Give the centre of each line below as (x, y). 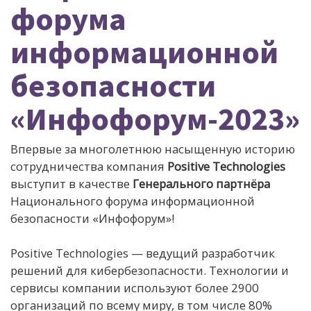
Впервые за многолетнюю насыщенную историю (153, 149)
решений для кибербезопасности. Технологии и (150, 271)
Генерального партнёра (201, 184)
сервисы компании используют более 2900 (135, 288)
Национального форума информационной (133, 201)
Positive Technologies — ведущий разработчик (143, 253)
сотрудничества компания (89, 166)
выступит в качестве (72, 184)
